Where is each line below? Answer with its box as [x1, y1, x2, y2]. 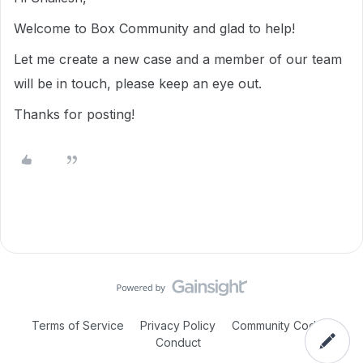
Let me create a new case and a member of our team [14, 51, 342, 67]
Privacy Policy [137, 318, 219, 332]
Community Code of [232, 318, 338, 332]
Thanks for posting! [14, 106, 135, 122]
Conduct [156, 335, 201, 349]
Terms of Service [32, 318, 124, 332]
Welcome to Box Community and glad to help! [14, 20, 295, 36]
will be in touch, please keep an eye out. [14, 75, 262, 92]
